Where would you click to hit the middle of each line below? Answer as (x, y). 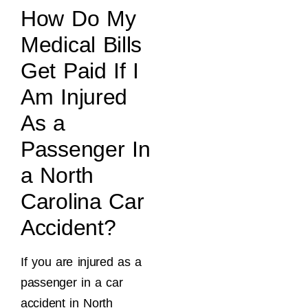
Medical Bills (81, 44)
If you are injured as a (81, 262)
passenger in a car (72, 282)
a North (57, 175)
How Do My (78, 18)
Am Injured (74, 97)
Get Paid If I (80, 70)
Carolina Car (82, 201)
